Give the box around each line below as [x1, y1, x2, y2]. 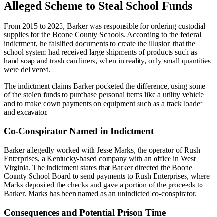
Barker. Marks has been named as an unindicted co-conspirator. [4, 189, 197, 198]
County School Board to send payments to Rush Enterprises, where [4, 171, 210, 180]
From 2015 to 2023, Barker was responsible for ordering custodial [4, 22, 205, 31]
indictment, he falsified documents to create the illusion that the [4, 39, 195, 48]
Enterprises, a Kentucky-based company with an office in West [4, 154, 196, 163]
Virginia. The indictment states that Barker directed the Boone [4, 163, 192, 171]
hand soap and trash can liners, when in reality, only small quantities [4, 57, 211, 65]
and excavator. [4, 108, 48, 117]
